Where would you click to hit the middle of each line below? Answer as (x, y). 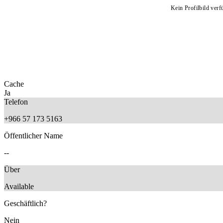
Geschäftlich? (25, 203)
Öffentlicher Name (33, 135)
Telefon (16, 102)
